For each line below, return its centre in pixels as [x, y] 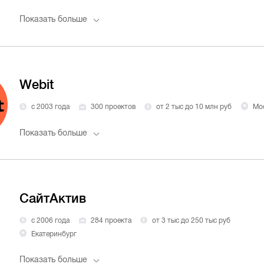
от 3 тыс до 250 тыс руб [192, 220]
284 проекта [111, 220]
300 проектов [113, 107]
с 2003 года [50, 107]
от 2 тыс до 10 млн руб [194, 107]
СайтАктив [53, 198]
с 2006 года [50, 220]
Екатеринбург [54, 234]
